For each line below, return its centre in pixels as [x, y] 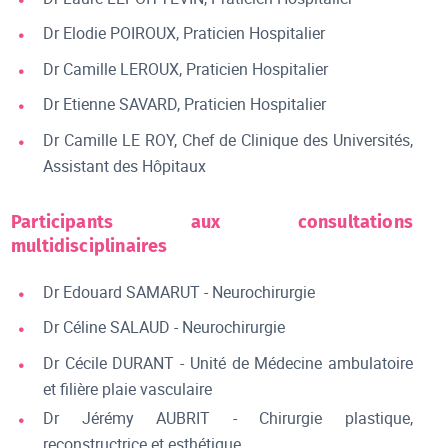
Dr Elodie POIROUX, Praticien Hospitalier [184, 33]
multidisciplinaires [89, 245]
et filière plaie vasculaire [128, 388]
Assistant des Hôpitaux [125, 165]
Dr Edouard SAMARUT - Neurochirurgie [179, 291]
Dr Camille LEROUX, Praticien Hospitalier [186, 68]
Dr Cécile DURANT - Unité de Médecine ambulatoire [228, 362]
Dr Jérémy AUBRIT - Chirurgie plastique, [228, 418]
